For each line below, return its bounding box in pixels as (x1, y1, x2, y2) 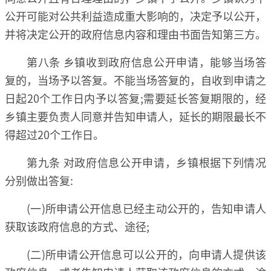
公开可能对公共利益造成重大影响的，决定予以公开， (5, 7, 266, 24)
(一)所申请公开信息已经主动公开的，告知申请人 (27, 200, 266, 216)
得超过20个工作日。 (5, 126, 104, 142)
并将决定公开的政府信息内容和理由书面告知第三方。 (5, 25, 266, 42)
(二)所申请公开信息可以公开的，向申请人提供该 (27, 246, 266, 262)
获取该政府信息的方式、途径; (5, 218, 149, 234)
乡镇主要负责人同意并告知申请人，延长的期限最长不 (5, 108, 266, 124)
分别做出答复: (5, 172, 73, 188)
